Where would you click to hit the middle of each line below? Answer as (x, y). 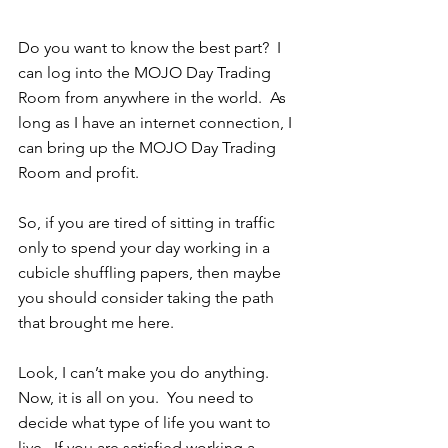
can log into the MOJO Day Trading (146, 72)
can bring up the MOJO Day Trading (149, 147)
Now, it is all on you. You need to (138, 397)
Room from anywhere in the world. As (154, 97)
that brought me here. (100, 322)
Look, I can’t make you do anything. (147, 372)
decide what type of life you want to (146, 422)
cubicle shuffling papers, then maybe (151, 272)
